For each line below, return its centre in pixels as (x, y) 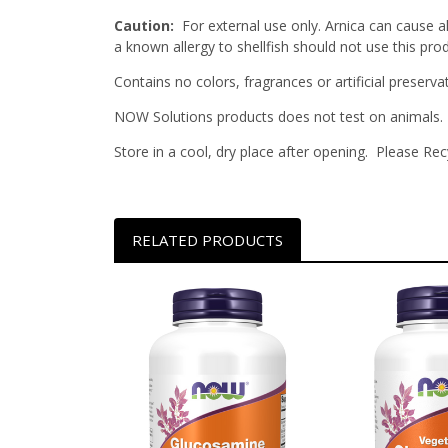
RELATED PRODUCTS (207, 239)
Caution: (144, 25)
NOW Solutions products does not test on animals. (278, 116)
